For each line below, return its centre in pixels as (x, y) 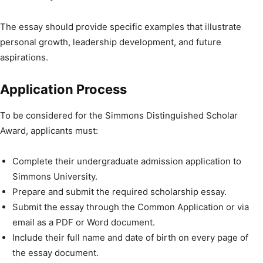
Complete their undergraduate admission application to (127, 161)
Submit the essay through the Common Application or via (131, 207)
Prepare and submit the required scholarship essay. (119, 191)
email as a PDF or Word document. (84, 222)
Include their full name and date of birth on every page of (130, 237)
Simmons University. (55, 176)
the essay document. (55, 252)
